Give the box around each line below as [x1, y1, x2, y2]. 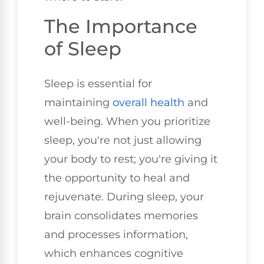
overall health [113, 95, 184, 109]
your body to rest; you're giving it [44, 152, 217, 166]
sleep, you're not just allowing [44, 133, 202, 147]
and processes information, [44, 227, 188, 241]
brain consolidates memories [44, 209, 198, 222]
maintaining [44, 95, 113, 109]
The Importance [44, 14, 197, 38]
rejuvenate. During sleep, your [44, 190, 204, 203]
